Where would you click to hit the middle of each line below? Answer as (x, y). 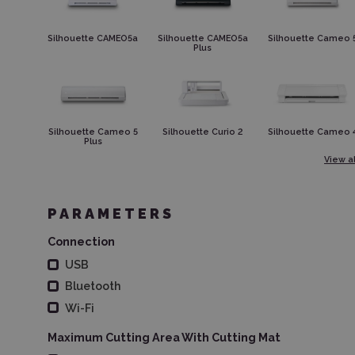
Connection (81, 242)
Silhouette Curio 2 (203, 132)
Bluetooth (93, 286)
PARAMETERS (111, 214)
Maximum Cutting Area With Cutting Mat (164, 337)
